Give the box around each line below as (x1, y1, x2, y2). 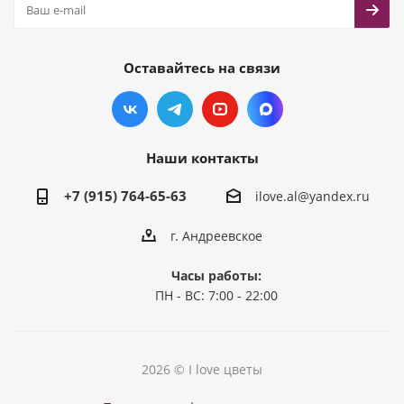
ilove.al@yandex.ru (254, 188, 370, 206)
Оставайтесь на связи (124, 59, 280, 77)
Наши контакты (145, 149, 259, 167)
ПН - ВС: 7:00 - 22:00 (155, 287, 278, 305)
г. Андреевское (170, 227, 262, 245)
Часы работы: (171, 267, 262, 285)
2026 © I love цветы (142, 361, 262, 379)
